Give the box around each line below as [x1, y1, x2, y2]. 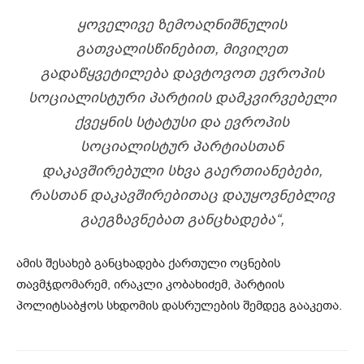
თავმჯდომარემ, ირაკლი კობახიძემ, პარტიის [16, 275, 284, 292]
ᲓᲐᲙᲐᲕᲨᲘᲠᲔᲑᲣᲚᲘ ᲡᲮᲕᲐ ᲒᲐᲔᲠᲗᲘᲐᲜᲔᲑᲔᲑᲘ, [41, 160, 323, 180]
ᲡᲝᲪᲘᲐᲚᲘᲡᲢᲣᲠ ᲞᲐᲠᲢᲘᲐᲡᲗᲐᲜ [80, 136, 284, 156]
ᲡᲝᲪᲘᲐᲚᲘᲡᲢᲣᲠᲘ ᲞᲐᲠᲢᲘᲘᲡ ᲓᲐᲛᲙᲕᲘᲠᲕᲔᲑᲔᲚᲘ [28, 87, 336, 107]
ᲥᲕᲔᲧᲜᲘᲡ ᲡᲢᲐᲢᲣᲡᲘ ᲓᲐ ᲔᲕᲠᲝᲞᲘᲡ [75, 111, 289, 132]
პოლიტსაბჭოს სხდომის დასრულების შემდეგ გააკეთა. [16, 297, 342, 314]
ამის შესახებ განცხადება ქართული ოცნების [16, 254, 280, 271]
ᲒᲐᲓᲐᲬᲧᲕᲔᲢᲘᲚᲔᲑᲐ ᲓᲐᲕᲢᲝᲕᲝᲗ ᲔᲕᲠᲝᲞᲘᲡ [40, 63, 324, 83]
